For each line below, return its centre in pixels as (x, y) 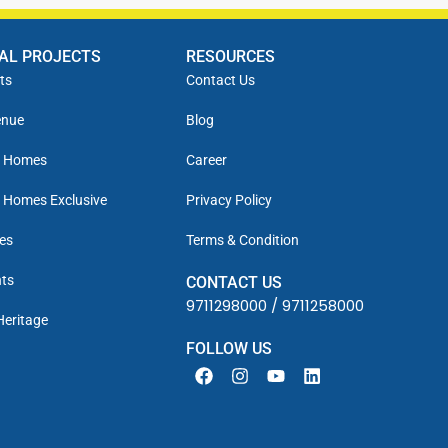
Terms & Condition (243, 239)
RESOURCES (231, 56)
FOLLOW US (229, 348)
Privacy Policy (229, 199)
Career (207, 159)
